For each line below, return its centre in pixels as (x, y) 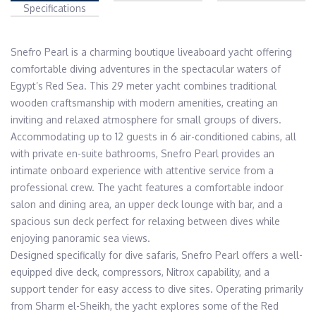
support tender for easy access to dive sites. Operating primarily (157, 289)
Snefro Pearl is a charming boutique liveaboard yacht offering (151, 52)
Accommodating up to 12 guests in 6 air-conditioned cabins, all (153, 136)
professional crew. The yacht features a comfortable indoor (147, 187)
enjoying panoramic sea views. (80, 238)
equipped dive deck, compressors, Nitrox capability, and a (140, 272)
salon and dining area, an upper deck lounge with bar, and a (147, 204)
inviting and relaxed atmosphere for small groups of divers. (146, 120)
